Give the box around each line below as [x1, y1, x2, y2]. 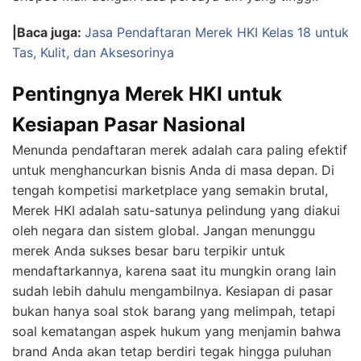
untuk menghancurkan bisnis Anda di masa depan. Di [12, 162, 334, 179]
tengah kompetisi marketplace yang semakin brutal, [12, 182, 328, 199]
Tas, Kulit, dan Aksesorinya [12, 44, 174, 61]
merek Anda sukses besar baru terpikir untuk [12, 243, 285, 259]
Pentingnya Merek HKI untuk [12, 82, 282, 106]
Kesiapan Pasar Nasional [12, 113, 246, 137]
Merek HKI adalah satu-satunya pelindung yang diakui [12, 202, 340, 219]
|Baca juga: [12, 24, 85, 41]
